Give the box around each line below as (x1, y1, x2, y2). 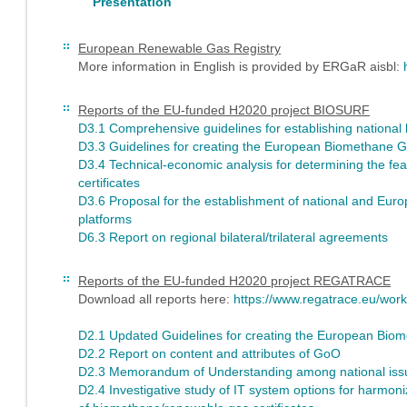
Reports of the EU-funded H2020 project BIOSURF (78, 103, 370, 117)
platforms (78, 212, 132, 226)
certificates (78, 175, 140, 190)
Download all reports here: (78, 292, 233, 306)
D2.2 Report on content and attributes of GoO (78, 346, 341, 361)
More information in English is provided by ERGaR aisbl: (78, 59, 403, 74)
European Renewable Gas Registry (78, 41, 281, 55)
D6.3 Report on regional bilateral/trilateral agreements (78, 230, 388, 244)
